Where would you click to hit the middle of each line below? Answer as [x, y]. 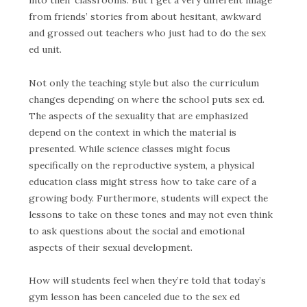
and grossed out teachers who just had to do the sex [147, 33]
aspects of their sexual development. [111, 247]
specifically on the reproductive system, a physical [142, 165]
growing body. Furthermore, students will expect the [148, 198]
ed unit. [45, 49]
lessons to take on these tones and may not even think [151, 214]
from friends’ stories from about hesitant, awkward [145, 16]
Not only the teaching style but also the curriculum [144, 83]
